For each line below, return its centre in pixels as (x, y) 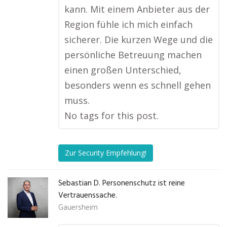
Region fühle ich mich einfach (128, 24)
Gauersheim (78, 208)
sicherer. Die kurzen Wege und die (139, 40)
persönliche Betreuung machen (133, 55)
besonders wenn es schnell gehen (138, 85)
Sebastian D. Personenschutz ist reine (122, 183)
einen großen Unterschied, (123, 70)
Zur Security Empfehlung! (106, 153)
